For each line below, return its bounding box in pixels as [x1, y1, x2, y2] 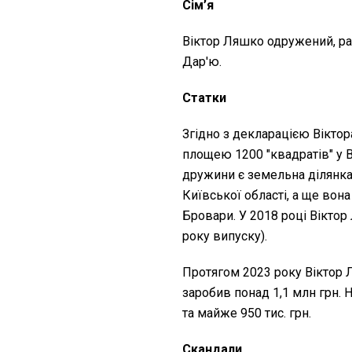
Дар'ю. [182, 53, 222, 69]
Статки [182, 90, 229, 105]
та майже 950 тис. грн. [182, 305, 311, 321]
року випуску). [182, 228, 267, 244]
